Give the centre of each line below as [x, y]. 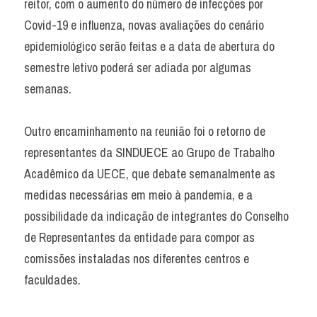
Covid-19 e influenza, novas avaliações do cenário [144, 25]
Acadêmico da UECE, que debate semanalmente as [150, 174]
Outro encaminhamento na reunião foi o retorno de [145, 131]
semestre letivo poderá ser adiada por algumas [138, 68]
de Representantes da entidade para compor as [139, 237]
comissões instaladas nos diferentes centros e [137, 259]
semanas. [48, 89]
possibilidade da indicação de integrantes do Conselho [156, 216]
